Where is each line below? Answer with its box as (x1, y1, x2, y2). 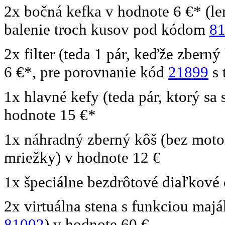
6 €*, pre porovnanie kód (4, 63, 168, 81)
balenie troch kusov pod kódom (4, 21, 209, 39)
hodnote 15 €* (4, 106, 96, 124)
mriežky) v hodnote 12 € (4, 148, 161, 166)
